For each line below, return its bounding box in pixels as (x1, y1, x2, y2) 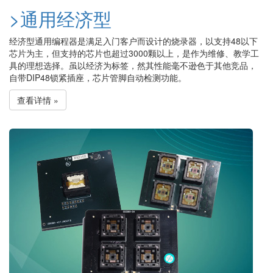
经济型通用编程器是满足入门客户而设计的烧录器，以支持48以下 (9, 34, 258, 47)
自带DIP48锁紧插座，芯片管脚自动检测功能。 (9, 71, 186, 83)
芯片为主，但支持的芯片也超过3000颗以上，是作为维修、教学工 (9, 46, 259, 59)
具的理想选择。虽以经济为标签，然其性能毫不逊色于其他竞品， (9, 58, 257, 71)
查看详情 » (17, 93, 58, 106)
